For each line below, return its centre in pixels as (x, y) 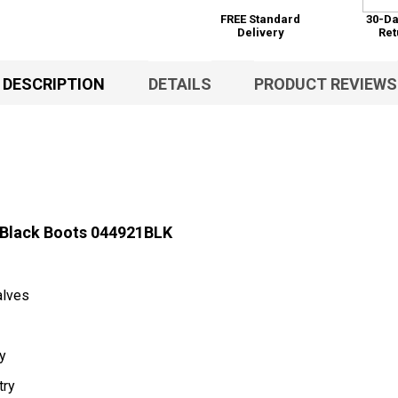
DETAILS (179, 84)
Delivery (260, 32)
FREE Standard (260, 19)
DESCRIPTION (53, 84)
